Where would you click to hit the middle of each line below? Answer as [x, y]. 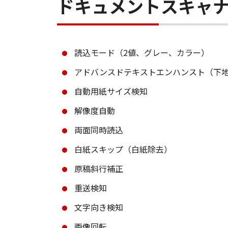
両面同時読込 [99, 130]
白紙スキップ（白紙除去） [123, 149]
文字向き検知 [99, 207]
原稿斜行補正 [99, 168]
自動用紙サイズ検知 [111, 91]
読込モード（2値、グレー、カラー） [142, 52]
